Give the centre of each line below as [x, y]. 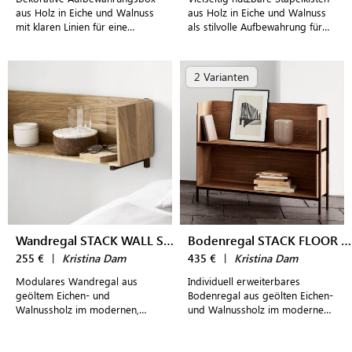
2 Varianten [222, 77]
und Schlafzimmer [230, 55]
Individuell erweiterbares [244, 281]
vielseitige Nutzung [59, 40]
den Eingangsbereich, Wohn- [254, 40]
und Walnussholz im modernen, [260, 309]
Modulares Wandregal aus [77, 281]
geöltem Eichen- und [63, 295]
